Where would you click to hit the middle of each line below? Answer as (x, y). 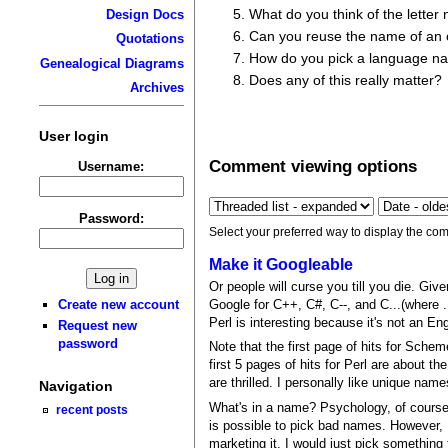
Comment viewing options (313, 165)
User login (73, 135)
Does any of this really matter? (346, 80)
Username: (111, 166)
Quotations (149, 39)
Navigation (75, 386)
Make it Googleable (281, 264)
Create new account (119, 304)
